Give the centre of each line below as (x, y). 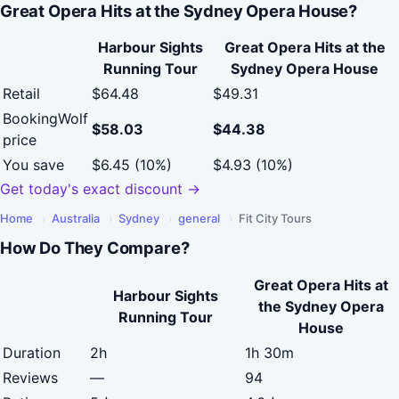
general (199, 219)
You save (33, 165)
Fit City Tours (275, 219)
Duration (32, 352)
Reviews (30, 377)
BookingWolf (45, 119)
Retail (21, 94)
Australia (76, 219)
